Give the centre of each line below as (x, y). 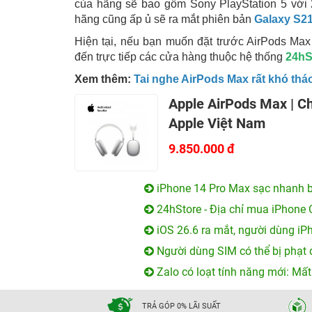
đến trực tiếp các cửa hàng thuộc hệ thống (180, 57)
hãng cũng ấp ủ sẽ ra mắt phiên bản (164, 19)
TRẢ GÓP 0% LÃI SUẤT (182, 306)
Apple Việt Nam (217, 123)
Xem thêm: (104, 79)
